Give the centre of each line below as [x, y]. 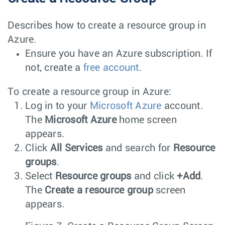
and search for [138, 148]
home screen [146, 120]
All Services [76, 148]
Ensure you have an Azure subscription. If [119, 53]
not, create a [54, 68]
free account [111, 68]
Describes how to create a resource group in [107, 25]
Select [40, 176]
